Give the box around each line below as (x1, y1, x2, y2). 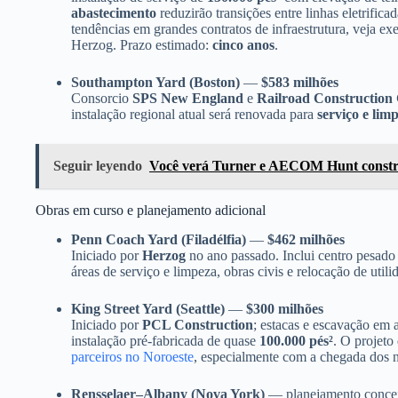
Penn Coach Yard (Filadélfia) (71, 232, 246, 248)
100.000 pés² (259, 333, 333, 349)
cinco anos (212, 37, 275, 53)
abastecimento (71, 5, 156, 21)
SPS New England (132, 91, 243, 107)
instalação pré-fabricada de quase (71, 333, 259, 349)
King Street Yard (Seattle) (71, 301, 225, 317)
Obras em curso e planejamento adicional (36, 203, 266, 219)
